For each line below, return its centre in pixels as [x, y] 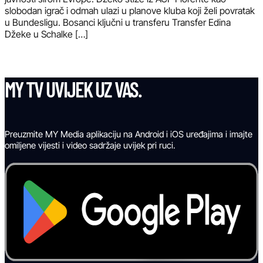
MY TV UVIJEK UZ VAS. [73, 89]
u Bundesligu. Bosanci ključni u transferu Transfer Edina [118, 22]
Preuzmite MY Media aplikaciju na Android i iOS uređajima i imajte [129, 134]
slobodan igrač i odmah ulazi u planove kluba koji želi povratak [130, 10]
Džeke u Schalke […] [46, 34]
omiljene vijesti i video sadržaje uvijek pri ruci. [90, 145]
